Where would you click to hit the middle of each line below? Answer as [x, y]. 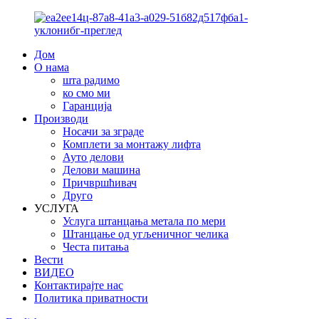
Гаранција [87, 106]
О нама [52, 67]
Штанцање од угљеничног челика [146, 234]
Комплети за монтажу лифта [132, 144]
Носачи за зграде [103, 131]
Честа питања [96, 247]
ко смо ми [87, 93]
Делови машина [101, 170]
